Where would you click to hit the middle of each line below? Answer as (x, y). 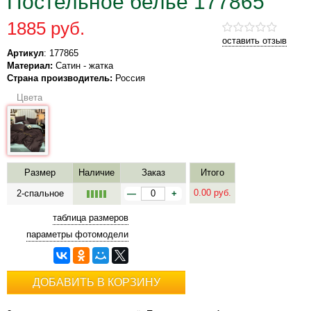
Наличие (96, 173)
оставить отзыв (254, 40)
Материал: (30, 65)
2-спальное (40, 193)
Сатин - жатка (83, 65)
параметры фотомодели (77, 234)
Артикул (25, 53)
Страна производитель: (60, 78)
